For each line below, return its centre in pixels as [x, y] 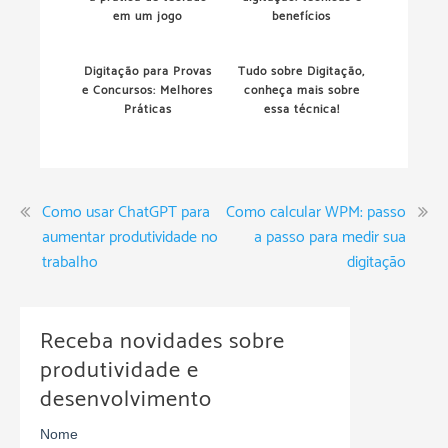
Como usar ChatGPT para [126, 212]
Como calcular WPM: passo [316, 212]
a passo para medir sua [330, 237]
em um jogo [147, 16]
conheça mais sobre [301, 90]
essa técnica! [301, 109]
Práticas [147, 109]
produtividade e [119, 370]
